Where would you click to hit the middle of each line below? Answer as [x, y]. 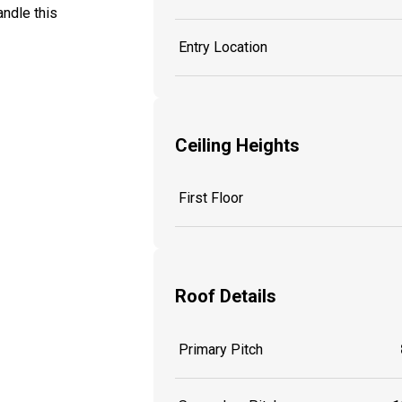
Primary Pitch [221, 349]
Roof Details [226, 296]
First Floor [211, 198]
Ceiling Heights [237, 145]
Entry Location [223, 48]
